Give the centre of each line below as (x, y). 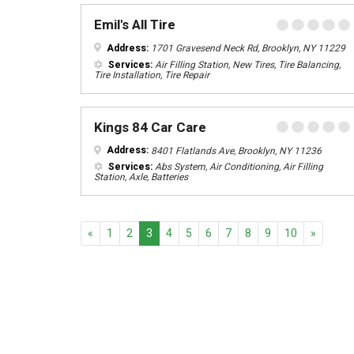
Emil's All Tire (135, 25)
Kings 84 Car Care (150, 127)
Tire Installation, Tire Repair (152, 75)
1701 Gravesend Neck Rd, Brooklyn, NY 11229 (247, 48)
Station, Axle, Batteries (141, 177)
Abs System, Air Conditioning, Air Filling (238, 167)
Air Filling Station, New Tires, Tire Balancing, (247, 64)
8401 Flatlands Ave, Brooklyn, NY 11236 (235, 150)
